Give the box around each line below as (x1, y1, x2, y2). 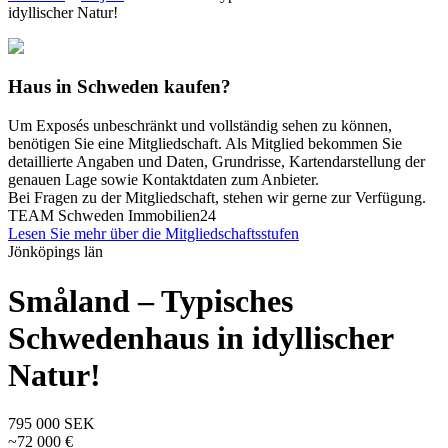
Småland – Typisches (8, 282, 293, 319)
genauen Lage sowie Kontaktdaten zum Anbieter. (8, 171, 319, 189)
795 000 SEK (8, 414, 95, 432)
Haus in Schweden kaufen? (8, 76, 231, 98)
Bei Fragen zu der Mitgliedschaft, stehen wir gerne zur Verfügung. (8, 189, 426, 207)
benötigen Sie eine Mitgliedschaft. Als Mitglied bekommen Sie (8, 135, 402, 153)
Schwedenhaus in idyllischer (8, 319, 393, 356)
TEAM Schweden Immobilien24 (8, 207, 216, 225)
